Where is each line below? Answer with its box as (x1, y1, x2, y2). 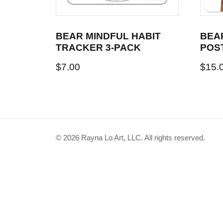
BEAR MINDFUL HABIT (56, 30, 161, 41)
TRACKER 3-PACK (56, 42, 141, 53)
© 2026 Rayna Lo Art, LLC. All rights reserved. (56, 133, 205, 142)
